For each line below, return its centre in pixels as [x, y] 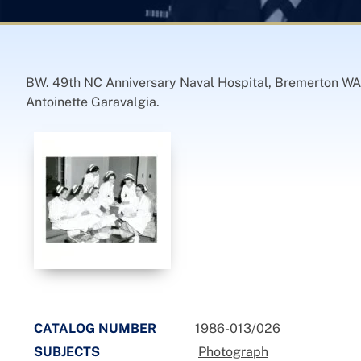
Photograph [233, 352]
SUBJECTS [67, 352]
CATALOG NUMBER [95, 328]
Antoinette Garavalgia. [93, 102]
